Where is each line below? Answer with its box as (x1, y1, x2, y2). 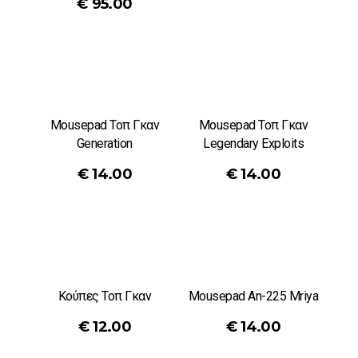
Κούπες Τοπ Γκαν (58, 288, 152, 304)
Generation (76, 136, 133, 152)
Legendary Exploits (203, 136, 304, 152)
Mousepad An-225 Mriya (188, 288, 319, 304)
